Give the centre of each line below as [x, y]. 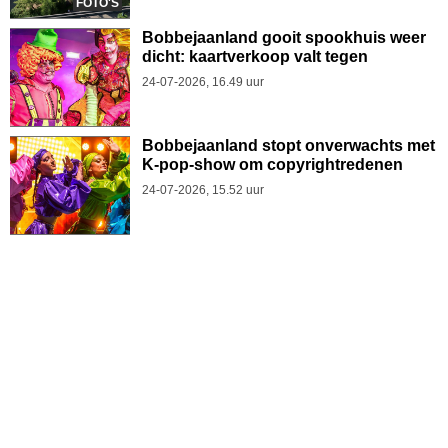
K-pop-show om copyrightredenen [272, 165]
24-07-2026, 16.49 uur [203, 82]
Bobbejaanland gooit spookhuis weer [284, 38]
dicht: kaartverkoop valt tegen [255, 57]
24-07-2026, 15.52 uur [203, 190]
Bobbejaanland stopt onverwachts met [288, 146]
